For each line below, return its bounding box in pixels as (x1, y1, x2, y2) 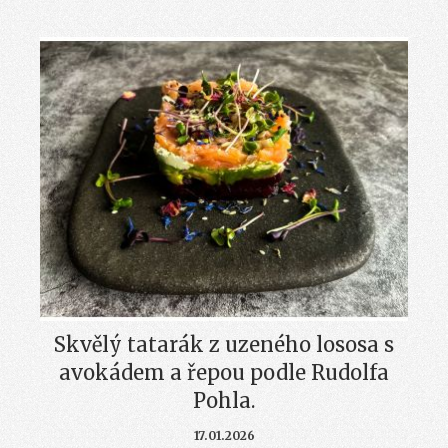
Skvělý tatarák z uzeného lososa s (54, 331, 394, 357)
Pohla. (193, 387, 255, 413)
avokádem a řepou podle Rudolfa (59, 359, 389, 385)
